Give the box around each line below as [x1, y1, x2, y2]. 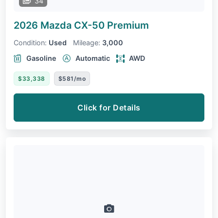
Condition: [14, 38, 47, 47]
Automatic [75, 54, 110, 63]
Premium [107, 19, 149, 32]
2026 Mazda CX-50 [14, 19, 107, 32]
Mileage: [73, 38, 100, 47]
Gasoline [26, 54, 56, 63]
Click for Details [77, 103, 141, 113]
